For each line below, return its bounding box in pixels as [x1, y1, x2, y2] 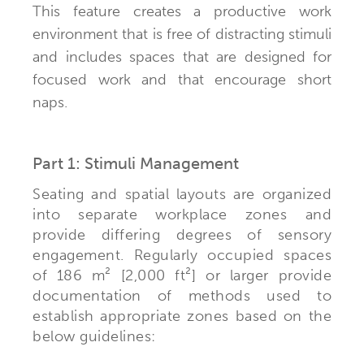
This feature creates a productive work [32, 2, 331, 20]
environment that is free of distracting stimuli [32, 24, 331, 43]
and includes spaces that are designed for [32, 47, 331, 66]
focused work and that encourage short [32, 70, 331, 89]
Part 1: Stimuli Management [32, 153, 239, 173]
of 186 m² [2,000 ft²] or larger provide [32, 266, 331, 284]
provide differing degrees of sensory [32, 225, 331, 244]
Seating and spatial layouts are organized [32, 184, 331, 203]
